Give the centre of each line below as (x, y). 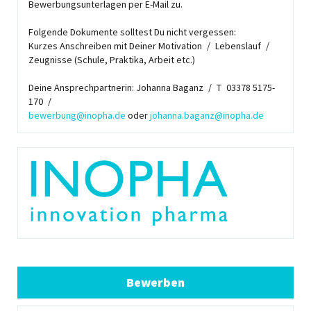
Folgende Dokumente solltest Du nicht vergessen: (133, 32)
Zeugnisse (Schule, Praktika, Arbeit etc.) (113, 60)
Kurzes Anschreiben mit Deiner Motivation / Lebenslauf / (151, 46)
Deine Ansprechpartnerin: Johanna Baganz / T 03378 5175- (152, 87)
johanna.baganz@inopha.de (207, 115)
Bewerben (155, 282)
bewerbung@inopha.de (77, 115)
